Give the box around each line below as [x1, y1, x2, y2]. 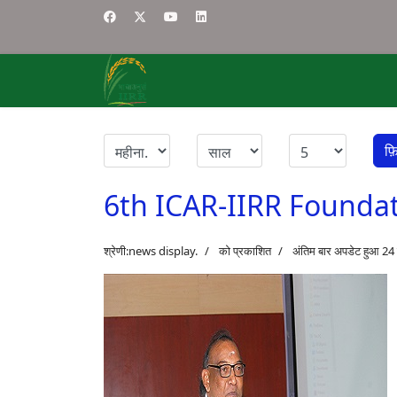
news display [128, 243, 195, 259]
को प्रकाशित [219, 243, 271, 259]
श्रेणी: [104, 243, 128, 259]
